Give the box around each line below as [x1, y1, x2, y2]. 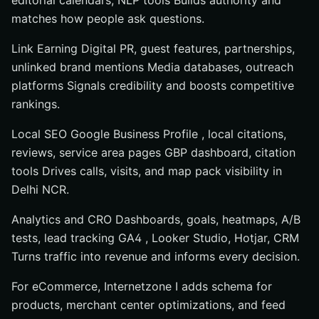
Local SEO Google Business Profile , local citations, [11, 127, 286, 141]
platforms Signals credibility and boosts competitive [11, 78, 294, 93]
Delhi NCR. [11, 182, 69, 197]
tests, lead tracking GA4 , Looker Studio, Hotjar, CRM [11, 231, 299, 245]
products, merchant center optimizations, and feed [11, 298, 286, 312]
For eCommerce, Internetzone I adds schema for [11, 279, 272, 293]
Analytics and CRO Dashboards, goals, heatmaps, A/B [11, 212, 300, 226]
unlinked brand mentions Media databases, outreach [11, 60, 293, 74]
